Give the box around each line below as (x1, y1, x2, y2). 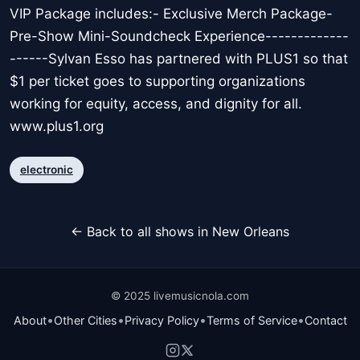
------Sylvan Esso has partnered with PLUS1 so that (10, 51, 348, 67)
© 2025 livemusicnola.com (111, 288, 249, 302)
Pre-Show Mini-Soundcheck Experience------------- (10, 28, 349, 45)
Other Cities (53, 313, 117, 327)
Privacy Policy (124, 313, 199, 327)
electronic (19, 162, 73, 176)
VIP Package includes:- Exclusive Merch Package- (10, 6, 333, 22)
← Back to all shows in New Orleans (71, 223, 289, 239)
